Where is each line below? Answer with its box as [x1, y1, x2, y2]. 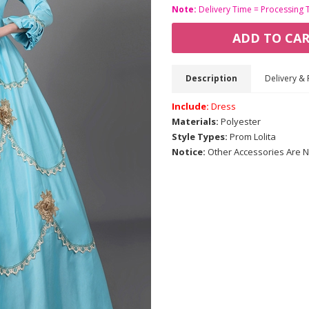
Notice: [172, 146, 206, 158]
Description [186, 72, 237, 84]
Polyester [219, 115, 261, 128]
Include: [172, 100, 209, 112]
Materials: [172, 115, 219, 128]
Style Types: [172, 130, 228, 143]
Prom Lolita [228, 130, 276, 143]
